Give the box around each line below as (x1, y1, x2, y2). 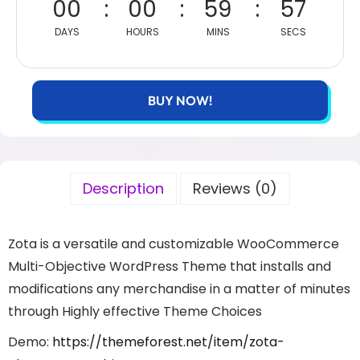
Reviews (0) (193, 178, 277, 198)
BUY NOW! (148, 92, 212, 108)
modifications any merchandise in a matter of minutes (8, 280, 350, 298)
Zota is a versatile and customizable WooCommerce (8, 235, 339, 253)
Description (83, 178, 164, 198)
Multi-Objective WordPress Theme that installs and (8, 257, 331, 276)
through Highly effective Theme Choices (8, 302, 262, 321)
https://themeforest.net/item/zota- (52, 333, 284, 351)
